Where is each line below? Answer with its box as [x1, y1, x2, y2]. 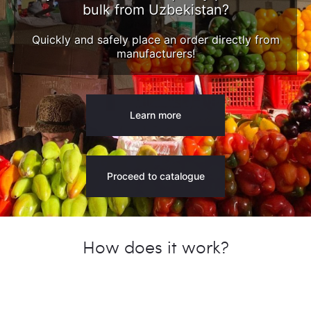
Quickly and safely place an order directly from [31, 33, 280, 47]
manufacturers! [116, 47, 195, 61]
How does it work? [82, 234, 229, 258]
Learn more [130, 108, 181, 121]
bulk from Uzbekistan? [82, 1, 229, 19]
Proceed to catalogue [106, 169, 205, 182]
